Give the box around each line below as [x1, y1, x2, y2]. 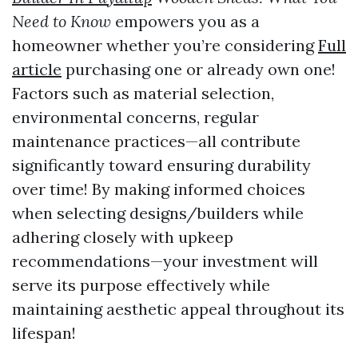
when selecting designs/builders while [12, 203, 304, 223]
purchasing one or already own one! [62, 59, 336, 79]
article [12, 59, 62, 79]
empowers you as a [111, 11, 260, 31]
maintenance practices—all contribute [12, 131, 300, 151]
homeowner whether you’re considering [12, 35, 318, 55]
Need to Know [12, 11, 111, 31]
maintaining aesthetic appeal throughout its [12, 299, 344, 319]
